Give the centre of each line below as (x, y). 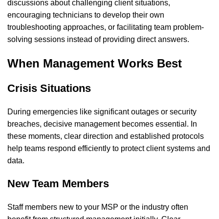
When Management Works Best (95, 64)
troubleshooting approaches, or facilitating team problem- (106, 27)
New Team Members (58, 184)
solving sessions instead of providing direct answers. (98, 40)
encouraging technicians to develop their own (86, 15)
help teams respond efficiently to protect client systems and (109, 149)
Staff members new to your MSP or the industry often (98, 207)
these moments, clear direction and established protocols (106, 136)
